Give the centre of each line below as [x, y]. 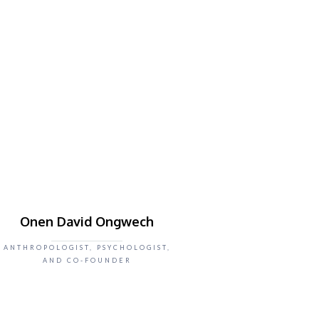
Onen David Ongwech [87, 221]
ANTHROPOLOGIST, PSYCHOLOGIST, [87, 247]
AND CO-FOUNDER [87, 260]
